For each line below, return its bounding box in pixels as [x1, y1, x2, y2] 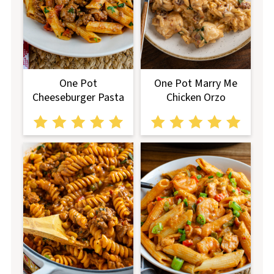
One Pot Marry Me [154, 76, 238, 92]
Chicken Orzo [166, 90, 226, 106]
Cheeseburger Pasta [32, 90, 124, 106]
